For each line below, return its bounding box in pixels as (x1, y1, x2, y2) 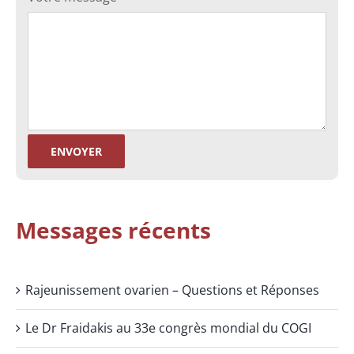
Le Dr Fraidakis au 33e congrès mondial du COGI (25, 319, 311, 337)
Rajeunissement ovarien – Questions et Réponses (25, 281, 319, 299)
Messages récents (16, 214, 211, 245)
